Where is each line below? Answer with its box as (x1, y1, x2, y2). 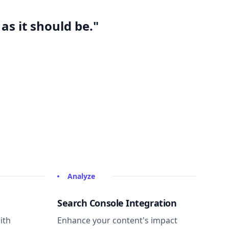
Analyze (67, 171, 95, 181)
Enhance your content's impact (57, 214, 177, 226)
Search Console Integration (57, 196, 177, 209)
